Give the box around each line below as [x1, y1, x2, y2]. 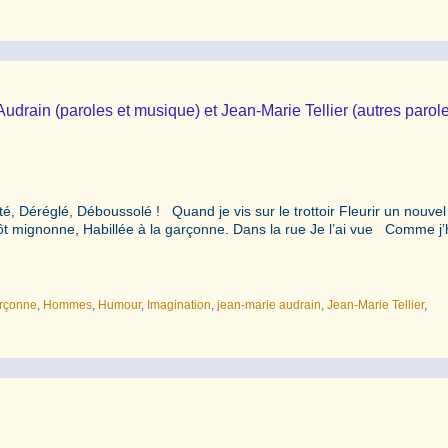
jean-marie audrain [217, 297, 322, 312]
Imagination [147, 297, 212, 312]
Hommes [43, 297, 93, 312]
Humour [98, 297, 142, 312]
